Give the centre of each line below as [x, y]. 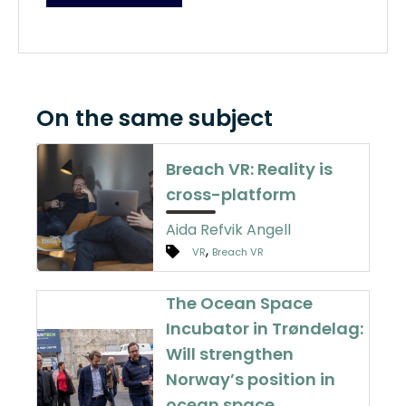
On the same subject [155, 118]
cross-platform [232, 194]
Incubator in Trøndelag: [265, 328]
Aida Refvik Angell [229, 229]
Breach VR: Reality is [250, 169]
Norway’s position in [251, 379]
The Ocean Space [240, 303]
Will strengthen [230, 353]
